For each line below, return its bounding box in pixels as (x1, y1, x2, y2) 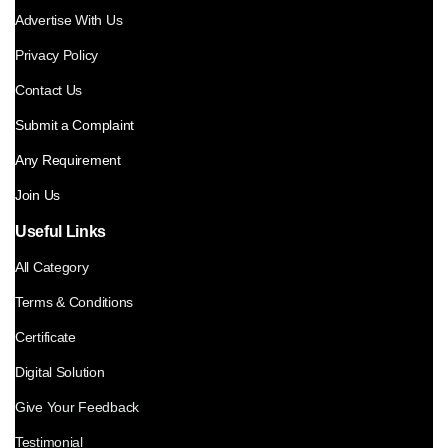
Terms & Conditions (15, 293, 133, 310)
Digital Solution (15, 363, 105, 380)
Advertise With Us (15, 11, 123, 28)
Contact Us (15, 81, 83, 98)
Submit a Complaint (15, 116, 134, 133)
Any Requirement (15, 151, 121, 168)
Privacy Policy (15, 46, 99, 63)
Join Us (15, 186, 61, 203)
